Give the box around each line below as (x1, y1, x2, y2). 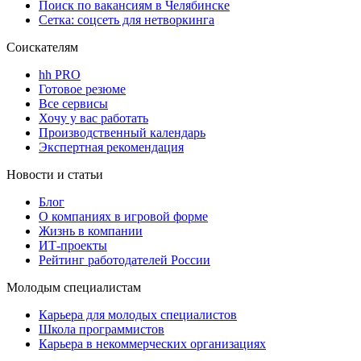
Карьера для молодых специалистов (39, 307, 237, 322)
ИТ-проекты (39, 238, 107, 252)
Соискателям (6, 39, 78, 54)
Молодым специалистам (6, 280, 141, 294)
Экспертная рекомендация (39, 139, 184, 154)
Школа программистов (39, 322, 164, 336)
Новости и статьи (6, 167, 103, 181)
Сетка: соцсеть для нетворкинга (39, 12, 214, 27)
